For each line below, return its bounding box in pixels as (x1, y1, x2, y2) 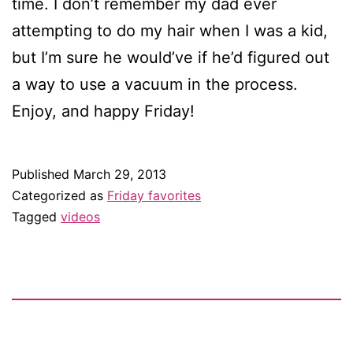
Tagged (12, 208, 61, 225)
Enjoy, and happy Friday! (12, 101, 195, 121)
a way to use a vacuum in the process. (12, 74, 298, 94)
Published (12, 165, 73, 182)
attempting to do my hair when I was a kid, (12, 20, 328, 40)
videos (61, 208, 100, 225)
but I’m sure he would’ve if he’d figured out (12, 47, 329, 67)
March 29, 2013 (73, 165, 166, 182)
